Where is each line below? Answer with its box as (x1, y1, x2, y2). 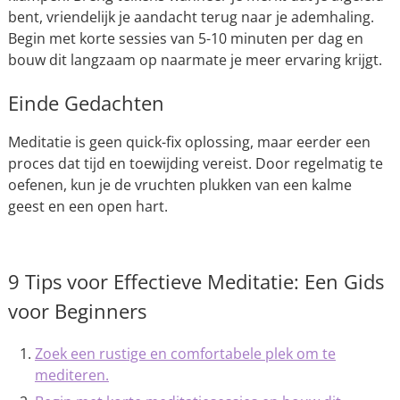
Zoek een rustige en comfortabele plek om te (34, 344, 336, 363)
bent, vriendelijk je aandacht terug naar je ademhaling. (7, 7, 374, 27)
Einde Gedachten (7, 89, 164, 116)
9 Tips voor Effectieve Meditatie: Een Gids (7, 268, 384, 295)
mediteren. (34, 365, 109, 385)
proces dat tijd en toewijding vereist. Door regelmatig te (7, 154, 383, 173)
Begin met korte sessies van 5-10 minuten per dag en (7, 29, 363, 48)
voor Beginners (7, 297, 146, 324)
